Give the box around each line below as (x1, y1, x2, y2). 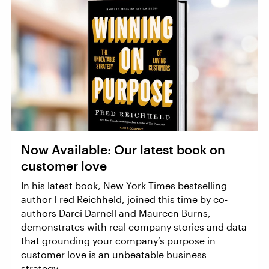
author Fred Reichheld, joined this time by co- (21, 193, 228, 205)
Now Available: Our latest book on (21, 141, 225, 157)
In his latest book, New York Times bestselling (21, 179, 227, 191)
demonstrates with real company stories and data (21, 220, 247, 232)
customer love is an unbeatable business (21, 248, 207, 260)
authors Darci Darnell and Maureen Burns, (21, 207, 211, 219)
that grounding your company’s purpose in (21, 234, 216, 246)
